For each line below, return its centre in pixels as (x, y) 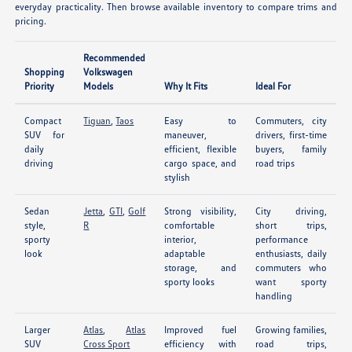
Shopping (45, 72)
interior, (181, 240)
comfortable (190, 225)
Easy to (201, 121)
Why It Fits (186, 86)
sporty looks (190, 282)
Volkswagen (108, 72)
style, (35, 225)
